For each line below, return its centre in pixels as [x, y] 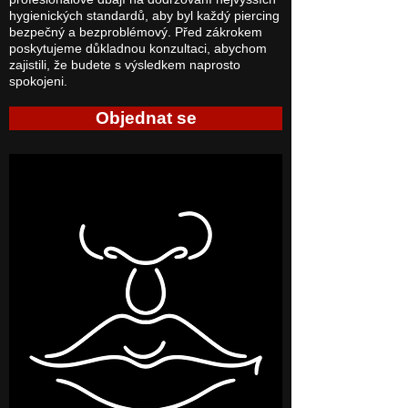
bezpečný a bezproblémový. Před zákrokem [136, 32]
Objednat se [146, 118]
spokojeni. [38, 82]
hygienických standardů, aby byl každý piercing [144, 16]
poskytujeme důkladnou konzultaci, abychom [138, 49]
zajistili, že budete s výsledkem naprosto [125, 65]
